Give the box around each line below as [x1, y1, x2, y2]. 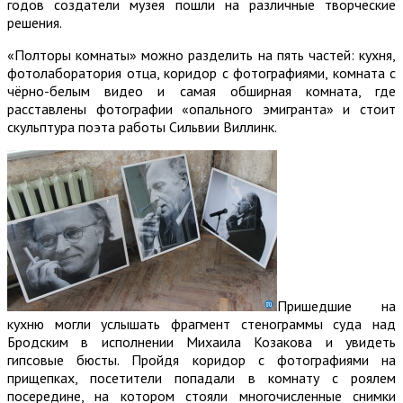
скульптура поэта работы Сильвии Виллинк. [7, 117, 277, 136]
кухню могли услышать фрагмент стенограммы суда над [7, 314, 396, 333]
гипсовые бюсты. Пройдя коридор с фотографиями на [7, 350, 396, 369]
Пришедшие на [277, 296, 396, 315]
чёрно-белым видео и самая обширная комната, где [7, 81, 396, 100]
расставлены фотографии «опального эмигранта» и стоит [7, 99, 396, 118]
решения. [7, 13, 62, 31]
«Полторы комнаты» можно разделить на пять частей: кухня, [7, 45, 396, 64]
